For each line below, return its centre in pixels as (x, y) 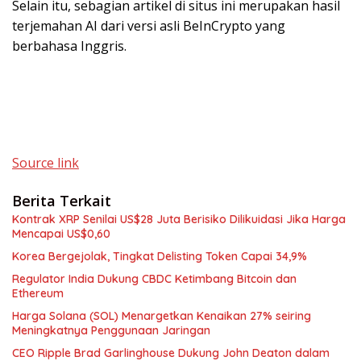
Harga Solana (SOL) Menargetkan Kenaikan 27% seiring (162, 316)
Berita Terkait (62, 201)
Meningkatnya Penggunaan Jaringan (111, 331)
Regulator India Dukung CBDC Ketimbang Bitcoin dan (154, 279)
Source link (46, 163)
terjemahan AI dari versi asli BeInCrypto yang (149, 26)
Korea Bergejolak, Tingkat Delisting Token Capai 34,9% (160, 257)
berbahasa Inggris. (69, 46)
